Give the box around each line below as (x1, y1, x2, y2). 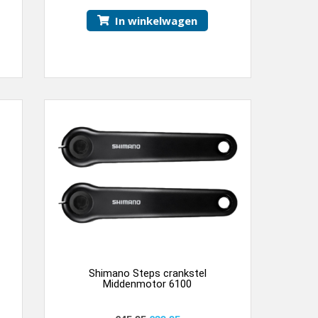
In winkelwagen (115, 13, 198, 28)
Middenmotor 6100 (103, 277, 192, 290)
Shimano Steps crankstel (88, 266, 207, 280)
